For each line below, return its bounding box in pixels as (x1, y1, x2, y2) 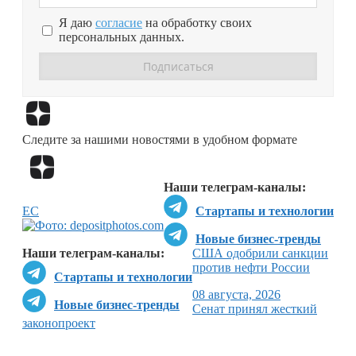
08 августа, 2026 (192, 287, 281, 301)
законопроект (22, 315, 95, 330)
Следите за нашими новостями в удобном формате (22, 132, 297, 146)
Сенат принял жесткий (192, 301, 317, 315)
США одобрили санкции (192, 246, 328, 260)
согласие (95, 16, 142, 30)
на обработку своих (142, 16, 252, 30)
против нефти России (192, 260, 310, 274)
